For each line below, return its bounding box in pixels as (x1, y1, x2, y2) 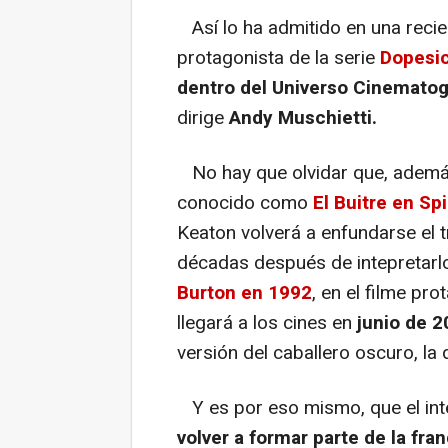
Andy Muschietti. (229, 103, 377, 132)
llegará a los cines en (177, 308, 357, 337)
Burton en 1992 (177, 278, 312, 307)
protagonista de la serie (177, 43, 380, 72)
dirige (177, 103, 229, 132)
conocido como (177, 188, 313, 217)
